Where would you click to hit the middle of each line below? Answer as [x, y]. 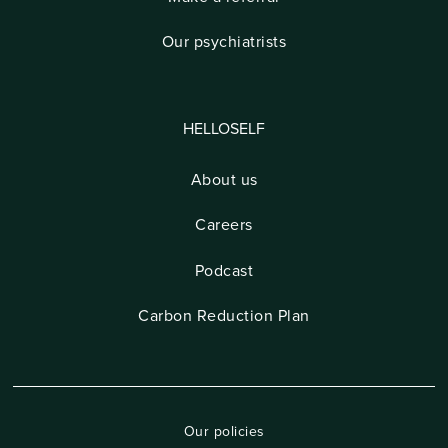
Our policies [224, 432]
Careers [224, 225]
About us [224, 180]
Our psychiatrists [224, 42]
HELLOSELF [224, 128]
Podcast [224, 270]
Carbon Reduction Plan [224, 315]
